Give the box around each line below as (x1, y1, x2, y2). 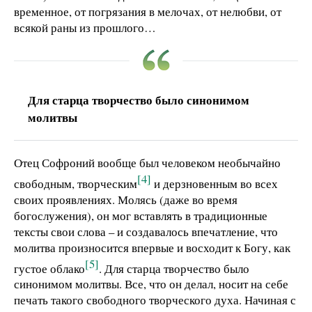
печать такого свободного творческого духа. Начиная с (14, 292, 296, 309)
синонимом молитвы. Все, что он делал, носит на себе (14, 276, 288, 292)
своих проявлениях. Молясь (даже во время (14, 191, 237, 208)
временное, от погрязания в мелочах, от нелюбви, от (14, 3, 281, 20)
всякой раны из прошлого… (14, 19, 156, 36)
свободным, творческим (14, 175, 137, 192)
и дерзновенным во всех (151, 175, 278, 192)
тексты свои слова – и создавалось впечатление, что (14, 223, 278, 240)
